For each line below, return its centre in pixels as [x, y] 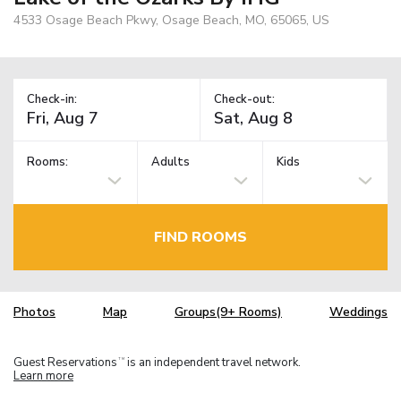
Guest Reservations [65, 362]
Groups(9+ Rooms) [228, 312]
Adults [171, 162]
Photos [34, 312]
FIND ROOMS [200, 237]
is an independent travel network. [213, 362]
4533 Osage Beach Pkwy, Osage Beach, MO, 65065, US [171, 20]
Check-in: [52, 99]
